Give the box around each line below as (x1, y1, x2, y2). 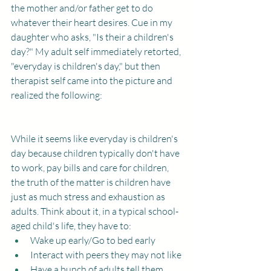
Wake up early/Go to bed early (30, 234, 155, 246)
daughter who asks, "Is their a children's (11, 31, 175, 43)
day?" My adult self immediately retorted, (11, 45, 183, 57)
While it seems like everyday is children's (11, 132, 180, 145)
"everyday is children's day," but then (11, 60, 162, 72)
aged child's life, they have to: (11, 220, 133, 232)
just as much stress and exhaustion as (11, 191, 167, 203)
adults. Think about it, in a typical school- (11, 205, 178, 217)
